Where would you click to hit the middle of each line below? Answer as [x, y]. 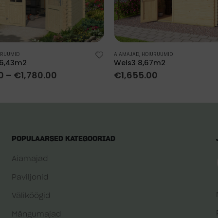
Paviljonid [30, 178]
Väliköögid [31, 196]
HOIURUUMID [157, 54]
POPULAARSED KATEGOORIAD [64, 139]
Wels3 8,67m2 [140, 63]
